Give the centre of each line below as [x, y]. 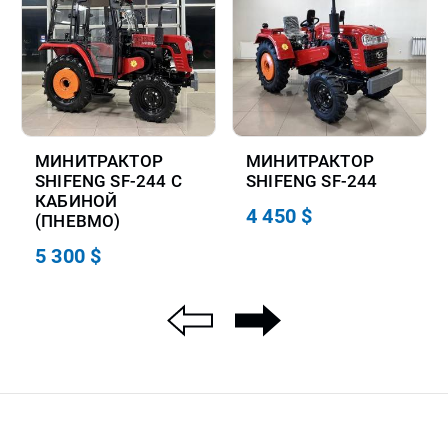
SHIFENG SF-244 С [108, 181]
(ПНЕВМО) [78, 221]
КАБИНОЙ [76, 201]
